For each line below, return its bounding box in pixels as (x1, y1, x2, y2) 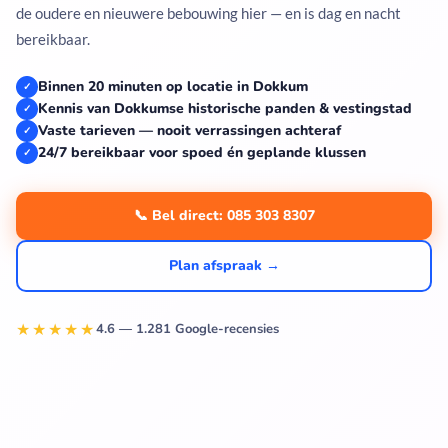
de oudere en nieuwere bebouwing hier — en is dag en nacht (16, 4, 401, 23)
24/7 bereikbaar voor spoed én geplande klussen (38, 143, 366, 163)
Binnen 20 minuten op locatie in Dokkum (38, 77, 308, 97)
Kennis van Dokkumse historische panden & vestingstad (38, 99, 412, 119)
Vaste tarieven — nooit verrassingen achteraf (38, 121, 341, 141)
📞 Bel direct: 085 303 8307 (133, 206, 315, 226)
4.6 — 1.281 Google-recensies (96, 319, 279, 338)
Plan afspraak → (168, 256, 280, 276)
